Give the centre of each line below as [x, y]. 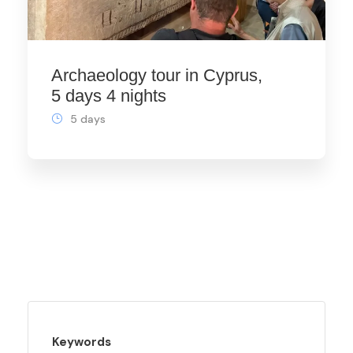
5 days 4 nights [109, 96]
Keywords [82, 342]
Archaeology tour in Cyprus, [157, 75]
